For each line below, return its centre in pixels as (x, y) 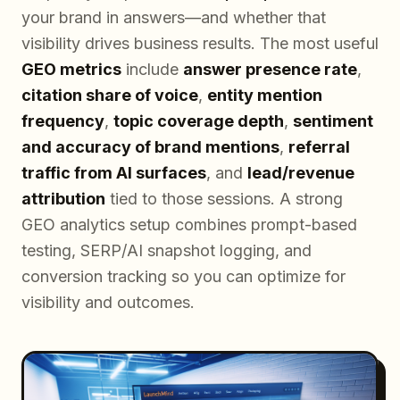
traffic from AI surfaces (114, 173)
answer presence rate (270, 69)
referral (319, 147)
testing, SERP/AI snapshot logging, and (167, 250)
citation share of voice (110, 95)
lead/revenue (301, 173)
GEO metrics (71, 69)
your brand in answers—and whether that (174, 17)
